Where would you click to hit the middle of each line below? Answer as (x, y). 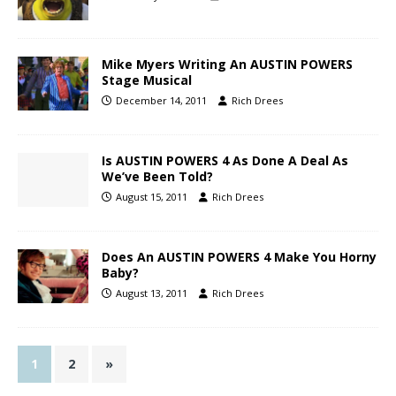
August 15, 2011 (152, 197)
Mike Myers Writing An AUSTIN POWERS (227, 65)
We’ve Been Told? (157, 177)
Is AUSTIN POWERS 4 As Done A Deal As (225, 161)
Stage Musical (147, 80)
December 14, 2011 (161, 101)
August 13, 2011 (152, 293)
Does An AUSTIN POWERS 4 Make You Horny (239, 257)
